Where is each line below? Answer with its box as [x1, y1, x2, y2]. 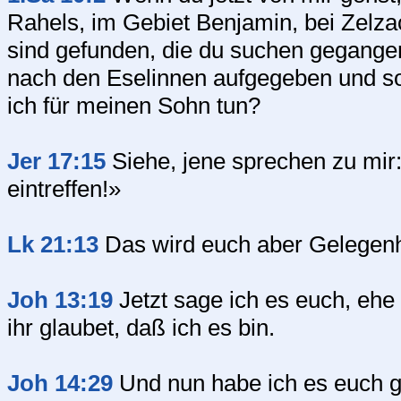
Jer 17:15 [7, 148, 106, 175]
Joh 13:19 [7, 286, 113, 313]
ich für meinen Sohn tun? [7, 92, 260, 119]
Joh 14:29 [7, 370, 113, 397]
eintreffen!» [7, 175, 121, 202]
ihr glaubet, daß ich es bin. [7, 314, 275, 341]
